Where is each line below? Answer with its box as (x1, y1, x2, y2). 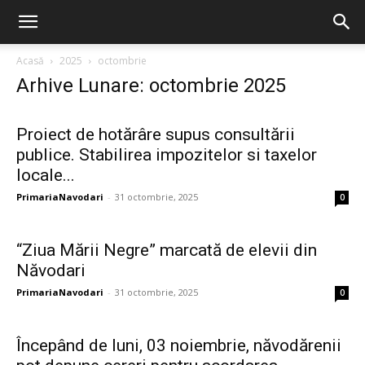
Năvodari (16, 261, 86, 280)
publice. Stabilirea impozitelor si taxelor (16, 145, 317, 165)
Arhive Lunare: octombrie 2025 (16, 74, 286, 97)
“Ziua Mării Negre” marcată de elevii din (16, 240, 317, 260)
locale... (16, 165, 75, 185)
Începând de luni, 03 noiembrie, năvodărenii (16, 336, 341, 355)
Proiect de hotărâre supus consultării (16, 125, 295, 144)
